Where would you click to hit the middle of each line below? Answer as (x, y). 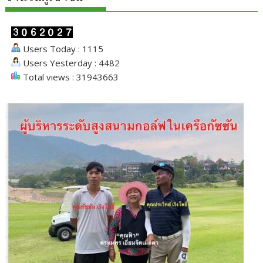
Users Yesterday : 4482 (70, 63)
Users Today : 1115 (62, 49)
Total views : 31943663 (70, 77)
